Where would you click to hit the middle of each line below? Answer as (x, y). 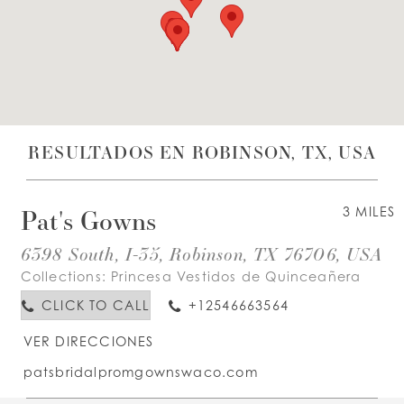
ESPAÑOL (105, 104)
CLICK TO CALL (96, 305)
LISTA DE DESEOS (131, 50)
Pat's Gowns (88, 220)
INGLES (194, 105)
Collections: (66, 277)
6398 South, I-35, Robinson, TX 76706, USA (202, 254)
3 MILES (369, 211)
